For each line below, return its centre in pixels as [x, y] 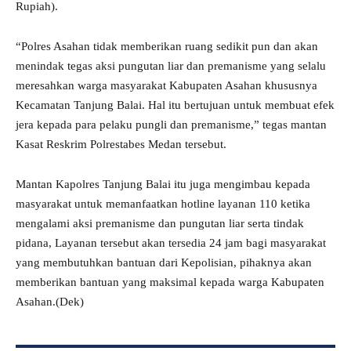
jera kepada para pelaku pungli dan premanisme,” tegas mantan [171, 125]
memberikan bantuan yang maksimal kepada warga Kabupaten [170, 282]
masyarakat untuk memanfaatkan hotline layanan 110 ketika [163, 204]
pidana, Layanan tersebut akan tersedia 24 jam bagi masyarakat [171, 243]
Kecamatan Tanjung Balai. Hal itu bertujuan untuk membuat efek [175, 105]
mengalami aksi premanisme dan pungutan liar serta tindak [160, 224]
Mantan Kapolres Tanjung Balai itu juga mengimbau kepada [163, 185]
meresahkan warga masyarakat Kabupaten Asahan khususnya [166, 86]
